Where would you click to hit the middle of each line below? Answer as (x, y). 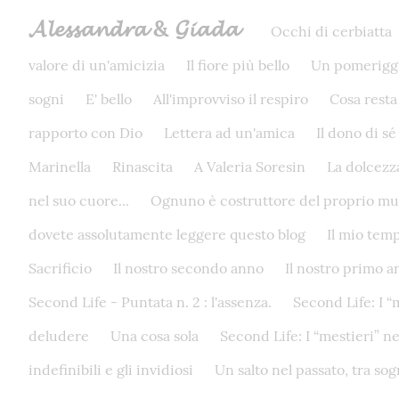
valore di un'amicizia (97, 65)
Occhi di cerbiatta (331, 31)
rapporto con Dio (85, 133)
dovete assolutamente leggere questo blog (167, 234)
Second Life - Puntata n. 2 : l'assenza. (150, 302)
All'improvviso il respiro (231, 99)
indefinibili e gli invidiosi (111, 370)
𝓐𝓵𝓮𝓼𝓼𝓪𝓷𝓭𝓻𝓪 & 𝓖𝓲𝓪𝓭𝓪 (134, 28)
